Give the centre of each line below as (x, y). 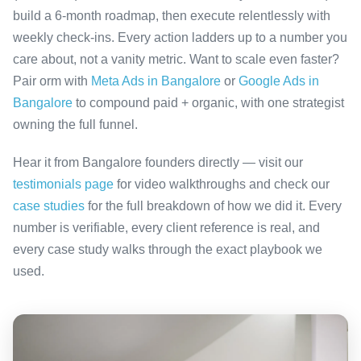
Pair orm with (52, 81)
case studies (49, 205)
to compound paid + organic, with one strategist (208, 102)
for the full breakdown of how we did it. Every (213, 205)
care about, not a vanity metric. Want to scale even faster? (176, 59)
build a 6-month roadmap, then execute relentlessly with (172, 15)
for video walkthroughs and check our (222, 184)
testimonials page (63, 184)
